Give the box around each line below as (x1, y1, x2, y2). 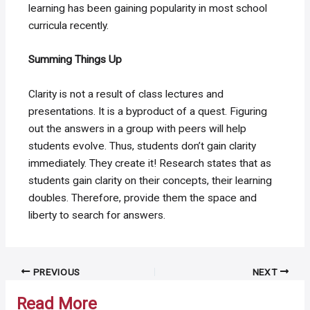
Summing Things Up (28, 53, 122, 66)
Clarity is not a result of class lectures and (28, 88, 224, 101)
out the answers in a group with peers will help (28, 122, 247, 136)
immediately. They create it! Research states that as (28, 157, 272, 170)
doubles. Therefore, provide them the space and (28, 192, 257, 205)
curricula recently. (28, 19, 109, 32)
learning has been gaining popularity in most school (28, 1, 268, 15)
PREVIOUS (30, 266, 81, 277)
